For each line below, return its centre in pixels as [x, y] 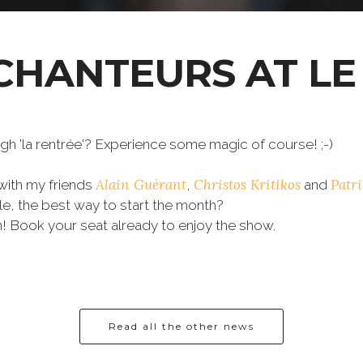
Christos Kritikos [247, 185]
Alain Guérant [141, 185]
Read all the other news [181, 326]
